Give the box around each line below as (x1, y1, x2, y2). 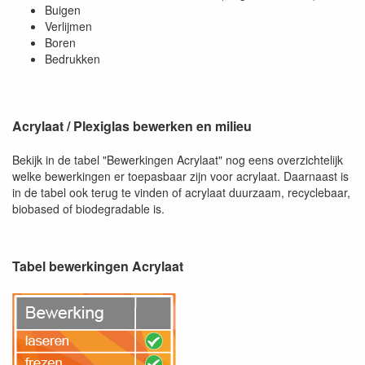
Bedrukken (45, 51, 100, 68)
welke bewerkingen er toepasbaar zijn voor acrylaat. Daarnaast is (12, 168, 349, 185)
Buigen (45, 2, 81, 19)
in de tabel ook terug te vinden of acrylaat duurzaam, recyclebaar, (12, 184, 350, 201)
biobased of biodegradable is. (12, 200, 165, 218)
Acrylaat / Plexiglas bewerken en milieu (12, 117, 252, 136)
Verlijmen (45, 18, 92, 35)
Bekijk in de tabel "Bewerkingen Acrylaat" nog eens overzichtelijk (12, 152, 343, 169)
